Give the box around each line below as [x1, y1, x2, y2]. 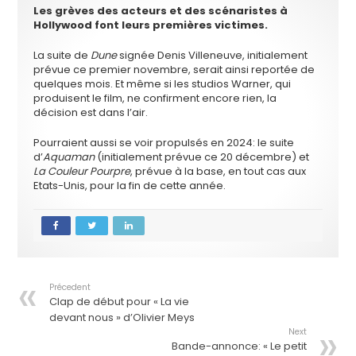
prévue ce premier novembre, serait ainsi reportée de [33, 61, 315, 77]
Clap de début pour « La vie [49, 293, 190, 309]
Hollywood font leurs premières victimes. [33, 17, 269, 33]
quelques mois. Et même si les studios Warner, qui [33, 75, 292, 91]
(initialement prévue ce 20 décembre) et [95, 149, 310, 164]
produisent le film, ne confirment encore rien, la [33, 90, 277, 106]
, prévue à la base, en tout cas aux [130, 163, 307, 179]
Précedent [49, 281, 91, 293]
